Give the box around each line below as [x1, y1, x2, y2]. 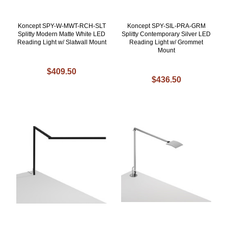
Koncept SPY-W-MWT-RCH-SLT [17, 22, 106, 30]
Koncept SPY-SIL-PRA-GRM [127, 22, 206, 30]
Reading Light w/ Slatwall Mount [17, 39, 106, 46]
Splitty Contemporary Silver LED [122, 31, 211, 38]
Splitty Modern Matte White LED [18, 31, 106, 38]
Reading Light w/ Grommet [129, 39, 204, 46]
